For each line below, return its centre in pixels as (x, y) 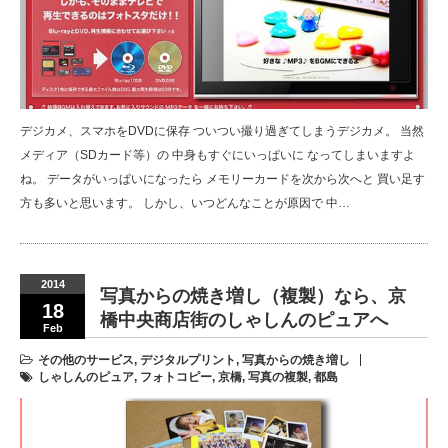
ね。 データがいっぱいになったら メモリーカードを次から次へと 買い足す (222, 179)
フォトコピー (176, 377)
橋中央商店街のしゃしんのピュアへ (244, 320)
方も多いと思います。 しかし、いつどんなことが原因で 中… (185, 203)
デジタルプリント (188, 360)
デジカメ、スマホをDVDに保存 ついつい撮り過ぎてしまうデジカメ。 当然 (222, 131)
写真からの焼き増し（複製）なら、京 (253, 296)
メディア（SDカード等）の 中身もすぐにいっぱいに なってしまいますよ (217, 155)
